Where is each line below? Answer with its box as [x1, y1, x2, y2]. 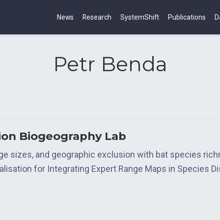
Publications [168, 13, 206, 21]
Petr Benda [53, 52, 167, 76]
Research [82, 13, 111, 21]
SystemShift [120, 13, 159, 21]
